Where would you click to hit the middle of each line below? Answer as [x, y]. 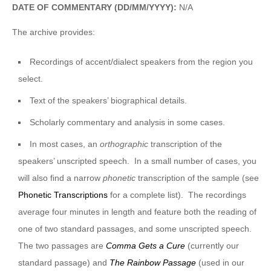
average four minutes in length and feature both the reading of [137, 211]
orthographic [124, 144]
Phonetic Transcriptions [63, 194]
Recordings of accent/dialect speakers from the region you [142, 61]
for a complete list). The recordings [177, 194]
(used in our [220, 262]
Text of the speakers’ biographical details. [109, 100]
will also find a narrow [60, 178]
